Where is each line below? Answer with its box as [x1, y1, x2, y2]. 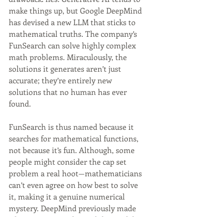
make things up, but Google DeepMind [9, 5, 144, 15]
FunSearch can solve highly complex [9, 40, 138, 50]
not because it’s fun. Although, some [9, 145, 137, 155]
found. [9, 98, 31, 108]
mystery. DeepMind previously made [9, 203, 138, 213]
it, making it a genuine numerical [9, 191, 127, 201]
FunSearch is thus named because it [9, 122, 136, 132]
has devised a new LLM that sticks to [9, 17, 138, 27]
